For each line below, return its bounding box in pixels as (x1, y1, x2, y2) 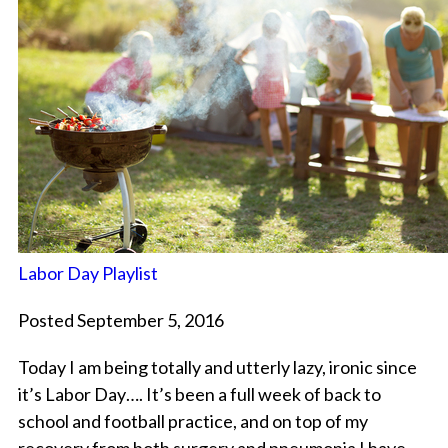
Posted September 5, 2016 (17, 309, 224, 332)
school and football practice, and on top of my (17, 410, 368, 433)
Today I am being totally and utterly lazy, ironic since (17, 356, 417, 379)
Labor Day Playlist (17, 262, 158, 285)
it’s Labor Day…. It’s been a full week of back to (17, 383, 381, 406)
